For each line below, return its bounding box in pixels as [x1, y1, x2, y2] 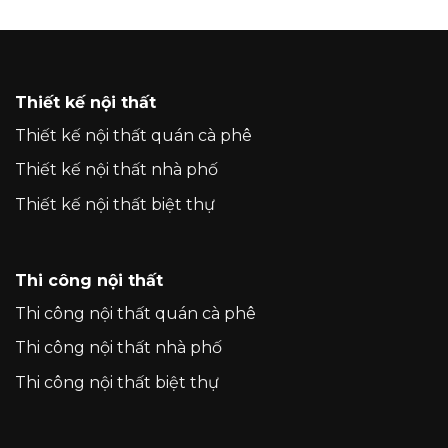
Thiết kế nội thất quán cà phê [15, 125, 252, 145]
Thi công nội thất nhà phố [15, 338, 222, 358]
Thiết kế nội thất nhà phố [15, 160, 218, 180]
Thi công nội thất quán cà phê [15, 303, 256, 323]
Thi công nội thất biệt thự [15, 372, 219, 392]
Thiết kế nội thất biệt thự [15, 194, 215, 214]
